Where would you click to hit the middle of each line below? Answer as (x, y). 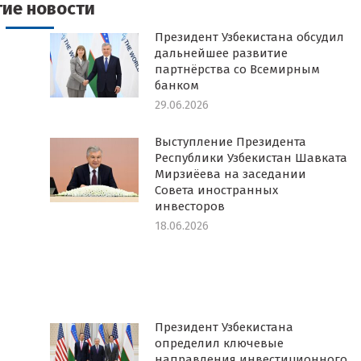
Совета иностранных (216, 190)
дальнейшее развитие (221, 53)
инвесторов (189, 206)
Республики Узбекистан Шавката (251, 158)
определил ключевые (219, 343)
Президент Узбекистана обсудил (249, 37)
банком (176, 85)
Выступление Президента (230, 142)
